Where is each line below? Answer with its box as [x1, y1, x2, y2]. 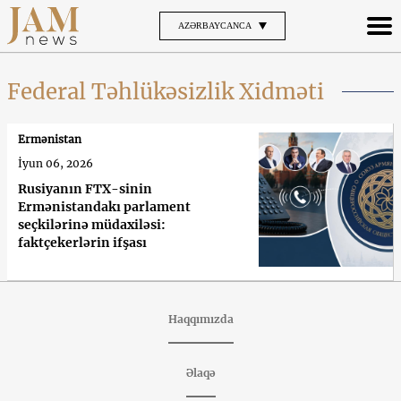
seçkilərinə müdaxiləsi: [18, 216, 166, 233]
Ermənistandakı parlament [18, 198, 191, 215]
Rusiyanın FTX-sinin [18, 180, 152, 197]
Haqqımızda [167, 311, 234, 326]
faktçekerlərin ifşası [18, 234, 147, 251]
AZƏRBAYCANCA [177, 20, 252, 30]
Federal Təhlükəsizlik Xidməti [7, 77, 324, 106]
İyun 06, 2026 [18, 156, 93, 170]
